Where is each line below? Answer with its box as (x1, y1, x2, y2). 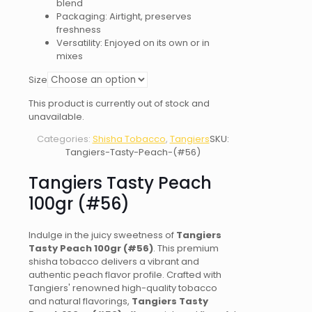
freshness (56, 23, 101, 37)
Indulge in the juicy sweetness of (29, 228, 176, 242)
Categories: (36, 132, 93, 146)
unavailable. (29, 110, 84, 124)
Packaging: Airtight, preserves (56, 10, 192, 24)
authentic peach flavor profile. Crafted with (29, 268, 221, 282)
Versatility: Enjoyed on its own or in (56, 36, 210, 50)
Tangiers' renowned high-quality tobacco (29, 281, 217, 295)
